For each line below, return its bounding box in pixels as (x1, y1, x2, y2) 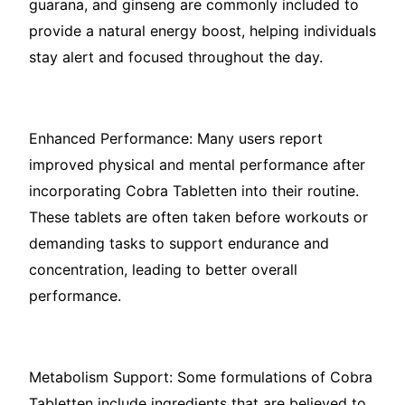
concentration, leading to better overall (29, 260, 297, 279)
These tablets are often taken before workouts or (29, 208, 368, 227)
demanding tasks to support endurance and (29, 234, 329, 253)
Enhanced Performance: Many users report (29, 129, 323, 148)
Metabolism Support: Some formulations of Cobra (29, 368, 372, 387)
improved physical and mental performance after (29, 155, 365, 174)
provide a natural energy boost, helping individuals (29, 22, 376, 41)
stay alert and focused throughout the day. (29, 48, 323, 67)
